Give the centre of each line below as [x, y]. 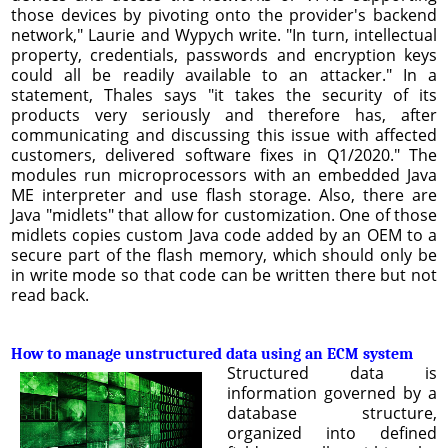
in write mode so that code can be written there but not [224, 274]
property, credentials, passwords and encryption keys [224, 54]
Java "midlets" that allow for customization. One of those [224, 214]
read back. [50, 294]
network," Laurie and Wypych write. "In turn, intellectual [224, 34]
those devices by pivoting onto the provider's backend [224, 14]
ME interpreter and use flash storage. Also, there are [224, 194]
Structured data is [331, 372]
